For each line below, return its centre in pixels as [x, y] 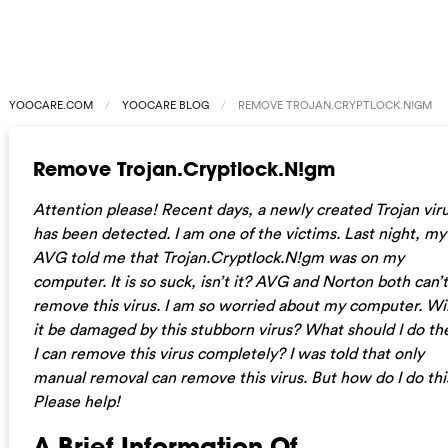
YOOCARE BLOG [165, 105]
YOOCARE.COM [50, 105]
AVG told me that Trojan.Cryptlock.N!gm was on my [218, 256]
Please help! [76, 400]
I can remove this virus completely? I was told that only [228, 352]
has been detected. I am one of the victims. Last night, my [239, 232]
